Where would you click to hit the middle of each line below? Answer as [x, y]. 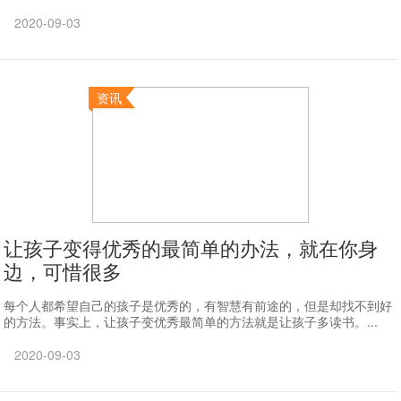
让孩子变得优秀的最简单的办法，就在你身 [191, 247]
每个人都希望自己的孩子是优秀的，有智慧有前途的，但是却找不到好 [198, 305]
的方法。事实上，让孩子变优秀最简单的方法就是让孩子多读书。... [191, 321]
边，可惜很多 [63, 271]
